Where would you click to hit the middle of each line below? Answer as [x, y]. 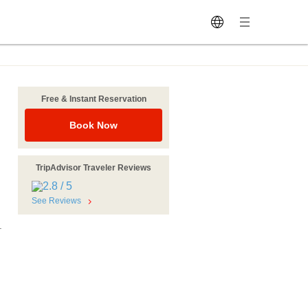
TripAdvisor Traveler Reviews [93, 168]
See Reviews [56, 201]
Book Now [93, 125]
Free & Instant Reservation [93, 99]
